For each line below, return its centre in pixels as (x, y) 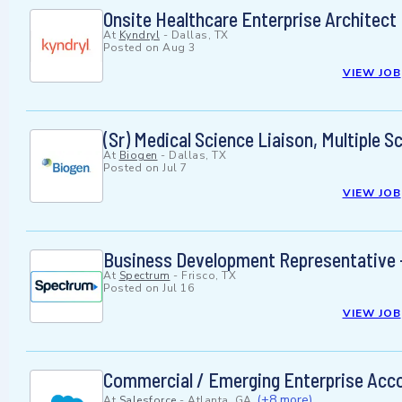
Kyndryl (139, 35)
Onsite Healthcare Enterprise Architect (250, 19)
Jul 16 (178, 288)
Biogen (138, 156)
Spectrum (144, 276)
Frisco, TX (209, 276)
